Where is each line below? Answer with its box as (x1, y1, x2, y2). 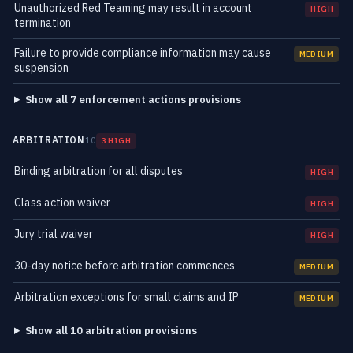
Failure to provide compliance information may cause (14, 46, 271, 60)
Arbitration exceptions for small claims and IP (14, 290, 239, 304)
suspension (14, 61, 69, 75)
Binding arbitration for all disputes (14, 164, 183, 178)
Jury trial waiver (14, 227, 93, 241)
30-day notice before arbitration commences (14, 258, 235, 273)
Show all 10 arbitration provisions (24, 324, 197, 337)
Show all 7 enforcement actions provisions (24, 93, 241, 106)
